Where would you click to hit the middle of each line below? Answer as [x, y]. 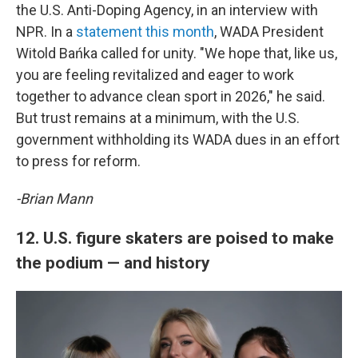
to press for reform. [78, 161]
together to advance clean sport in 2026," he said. [171, 96]
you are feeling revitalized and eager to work [155, 75]
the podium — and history [115, 263]
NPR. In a [46, 32]
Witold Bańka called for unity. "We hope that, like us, [177, 53]
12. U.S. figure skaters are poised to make [175, 238]
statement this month [145, 32]
